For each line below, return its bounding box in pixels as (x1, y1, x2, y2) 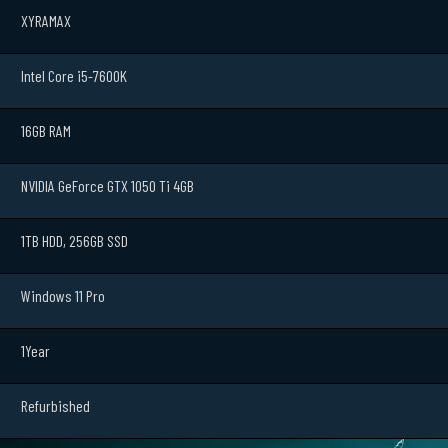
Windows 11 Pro (21, 285, 105, 305)
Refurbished (21, 395, 90, 415)
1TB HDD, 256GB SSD (21, 230, 128, 250)
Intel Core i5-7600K (21, 65, 127, 85)
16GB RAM (21, 120, 71, 140)
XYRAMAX (21, 10, 71, 30)
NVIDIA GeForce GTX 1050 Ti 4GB (21, 175, 194, 195)
